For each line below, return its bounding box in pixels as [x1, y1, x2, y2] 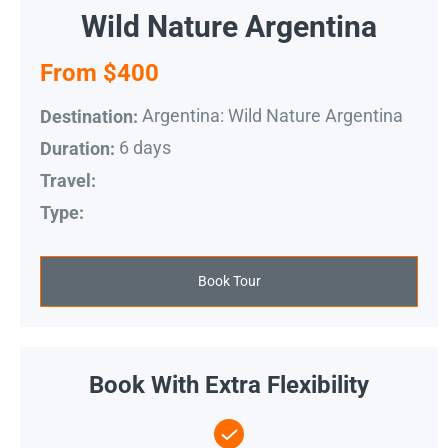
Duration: [40, 137, 115, 159]
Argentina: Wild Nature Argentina [142, 105, 403, 127]
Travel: [40, 169, 96, 191]
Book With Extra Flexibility [89, 370, 369, 399]
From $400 [40, 58, 159, 87]
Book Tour [197, 272, 261, 289]
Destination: [40, 105, 138, 127]
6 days [119, 137, 171, 159]
